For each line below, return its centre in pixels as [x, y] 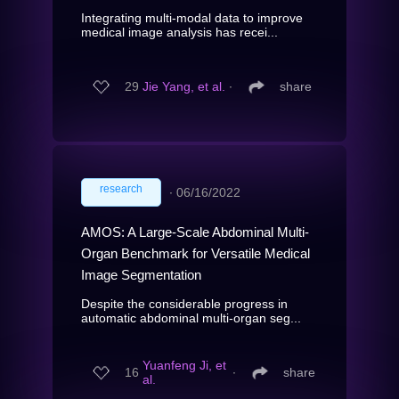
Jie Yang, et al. [184, 87]
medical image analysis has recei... [179, 32]
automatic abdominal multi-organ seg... [191, 318]
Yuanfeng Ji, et [184, 366]
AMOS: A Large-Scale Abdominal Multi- [195, 232]
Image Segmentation [141, 274]
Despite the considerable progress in [184, 303]
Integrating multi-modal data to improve [192, 17]
